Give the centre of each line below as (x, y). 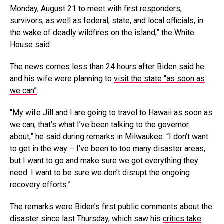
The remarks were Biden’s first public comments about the (111, 206)
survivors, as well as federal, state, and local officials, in (107, 20)
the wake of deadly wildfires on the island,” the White (102, 32)
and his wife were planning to (62, 78)
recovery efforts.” (40, 184)
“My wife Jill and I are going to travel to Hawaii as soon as (111, 112)
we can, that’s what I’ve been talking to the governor (99, 124)
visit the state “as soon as (159, 78)
